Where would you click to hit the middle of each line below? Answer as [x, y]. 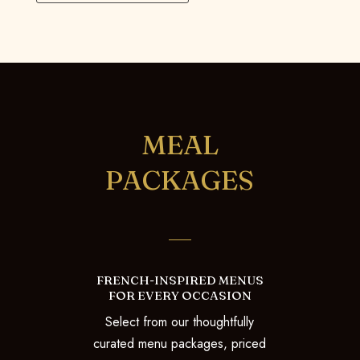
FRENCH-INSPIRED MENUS [180, 280]
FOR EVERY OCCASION [180, 296]
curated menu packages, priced [180, 344]
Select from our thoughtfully [180, 322]
